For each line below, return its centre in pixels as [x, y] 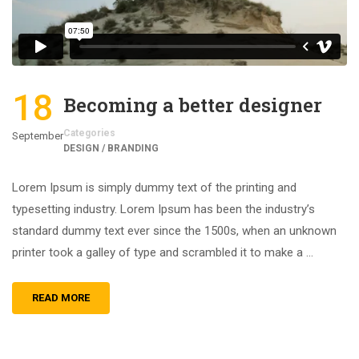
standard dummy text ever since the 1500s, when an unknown [174, 231]
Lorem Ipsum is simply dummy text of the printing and [154, 188]
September [38, 136]
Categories [89, 133]
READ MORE [61, 298]
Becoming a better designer [193, 105]
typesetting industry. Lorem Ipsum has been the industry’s [163, 210]
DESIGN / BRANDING [111, 149]
